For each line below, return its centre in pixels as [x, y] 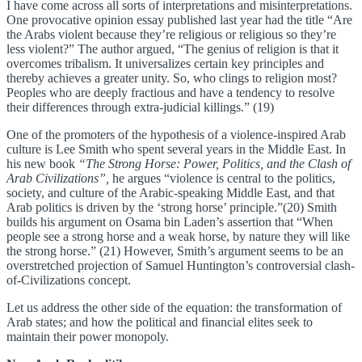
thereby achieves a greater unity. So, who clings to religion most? [172, 78]
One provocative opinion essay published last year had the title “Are [179, 20]
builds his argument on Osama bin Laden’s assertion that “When [170, 222]
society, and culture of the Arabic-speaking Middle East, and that [170, 193]
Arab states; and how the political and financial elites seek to [160, 322]
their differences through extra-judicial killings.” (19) [140, 107]
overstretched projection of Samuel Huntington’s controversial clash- [181, 266]
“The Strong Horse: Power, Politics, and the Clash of [213, 164]
